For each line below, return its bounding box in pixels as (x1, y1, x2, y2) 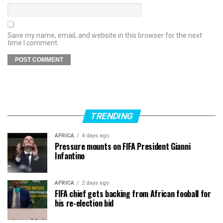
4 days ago (82, 132, 109, 139)
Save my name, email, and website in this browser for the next (7, 31, 202, 39)
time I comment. (7, 38, 59, 47)
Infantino (55, 149, 85, 162)
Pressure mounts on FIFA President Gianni (55, 140, 191, 152)
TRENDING (89, 111, 134, 121)
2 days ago (82, 179, 109, 186)
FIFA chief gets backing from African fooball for (55, 187, 211, 200)
